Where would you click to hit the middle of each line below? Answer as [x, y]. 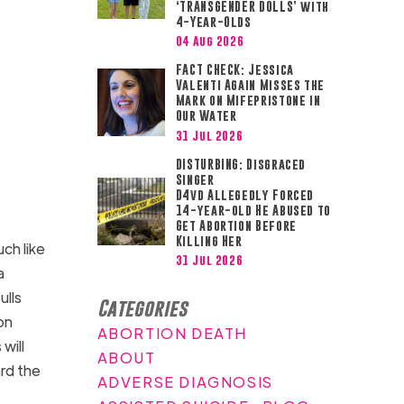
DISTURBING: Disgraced [241, 164]
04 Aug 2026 [210, 41]
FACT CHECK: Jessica [234, 70]
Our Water [206, 116]
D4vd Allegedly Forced [245, 194]
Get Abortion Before [236, 225]
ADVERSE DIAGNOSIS [185, 381]
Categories [142, 308]
